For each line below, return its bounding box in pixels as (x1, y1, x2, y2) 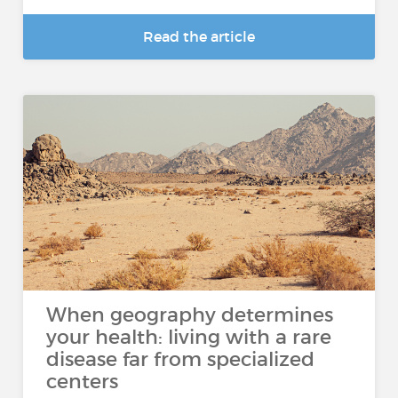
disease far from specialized (46, 347, 315, 371)
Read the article (143, 28, 255, 45)
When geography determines (46, 303, 334, 327)
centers (46, 370, 119, 394)
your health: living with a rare (46, 325, 332, 349)
